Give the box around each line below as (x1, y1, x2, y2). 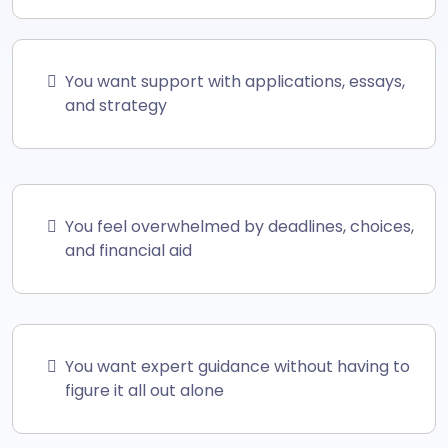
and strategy (65, 93, 167, 117)
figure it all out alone (65, 378, 224, 402)
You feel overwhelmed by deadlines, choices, (65, 214, 414, 238)
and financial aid (65, 238, 192, 262)
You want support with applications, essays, (65, 69, 405, 93)
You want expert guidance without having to (65, 354, 410, 378)
